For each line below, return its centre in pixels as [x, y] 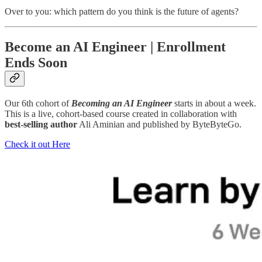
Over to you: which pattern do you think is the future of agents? [122, 12]
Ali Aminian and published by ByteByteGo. [159, 125]
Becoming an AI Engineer [123, 104]
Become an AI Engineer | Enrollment [115, 47]
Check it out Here [37, 144]
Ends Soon [36, 63]
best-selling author [41, 125]
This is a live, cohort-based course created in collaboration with [121, 114]
